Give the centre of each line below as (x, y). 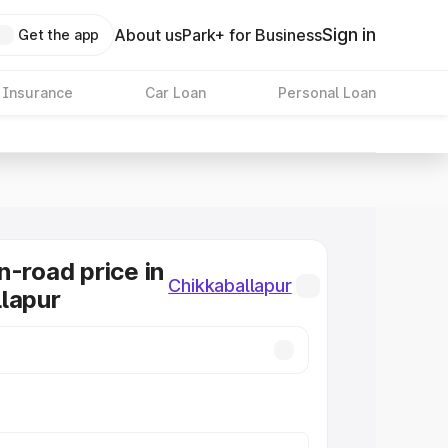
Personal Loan (326, 92)
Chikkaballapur (230, 285)
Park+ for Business (252, 35)
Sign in (349, 34)
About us (148, 35)
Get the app (58, 34)
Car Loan (175, 92)
